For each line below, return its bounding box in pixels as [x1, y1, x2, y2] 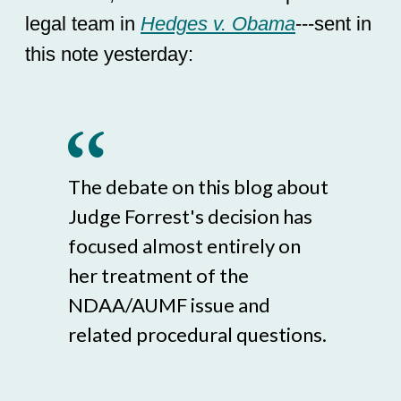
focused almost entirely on [68, 234, 301, 258]
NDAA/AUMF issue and [68, 293, 270, 317]
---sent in [295, 13, 371, 35]
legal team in [25, 13, 141, 35]
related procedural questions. [68, 322, 327, 346]
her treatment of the [68, 263, 249, 287]
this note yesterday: [25, 43, 193, 65]
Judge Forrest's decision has [68, 204, 312, 228]
